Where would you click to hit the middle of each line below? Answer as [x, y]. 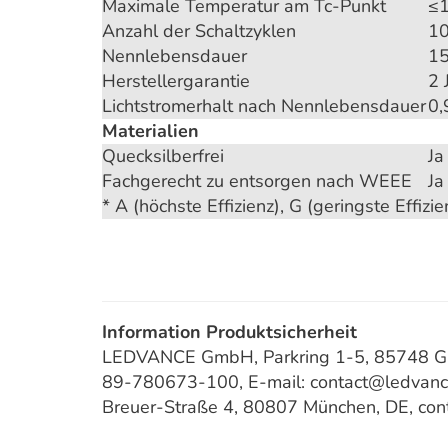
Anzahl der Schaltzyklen [199, 31]
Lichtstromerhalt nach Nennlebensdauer [264, 106]
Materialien [150, 131]
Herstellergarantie [176, 81]
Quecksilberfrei [163, 156]
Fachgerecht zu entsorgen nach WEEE [257, 181]
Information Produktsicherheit [229, 332]
